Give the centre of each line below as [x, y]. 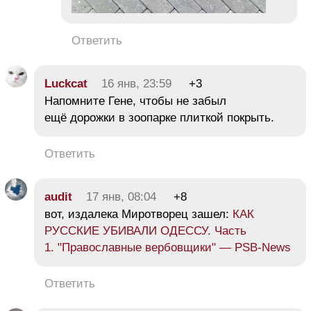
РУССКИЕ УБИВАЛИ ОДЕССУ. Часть [145, 230]
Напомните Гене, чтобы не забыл [135, 101]
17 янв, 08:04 [121, 196]
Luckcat [66, 83]
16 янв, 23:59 [136, 83]
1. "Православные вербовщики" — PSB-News [168, 247]
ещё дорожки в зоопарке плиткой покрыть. [159, 117]
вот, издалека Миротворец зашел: [138, 214]
